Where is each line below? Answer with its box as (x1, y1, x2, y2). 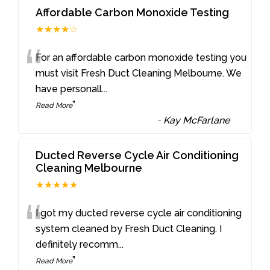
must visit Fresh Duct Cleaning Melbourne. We (36, 67, 242, 80)
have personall (36, 83, 102, 95)
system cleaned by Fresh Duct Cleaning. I (36, 223, 222, 235)
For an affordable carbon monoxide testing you (36, 52, 247, 64)
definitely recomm (36, 239, 119, 251)
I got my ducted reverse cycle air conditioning (36, 207, 242, 219)
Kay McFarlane (163, 115, 230, 127)
